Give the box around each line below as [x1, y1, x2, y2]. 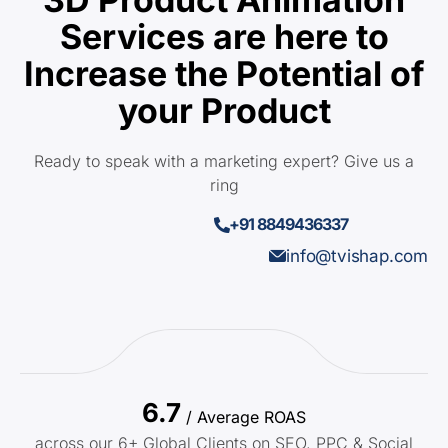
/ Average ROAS [186, 407, 306, 428]
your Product [117, 89, 331, 131]
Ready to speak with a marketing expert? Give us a [34, 150, 414, 171]
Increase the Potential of [23, 52, 425, 94]
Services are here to [59, 15, 389, 57]
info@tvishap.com [286, 245, 428, 266]
